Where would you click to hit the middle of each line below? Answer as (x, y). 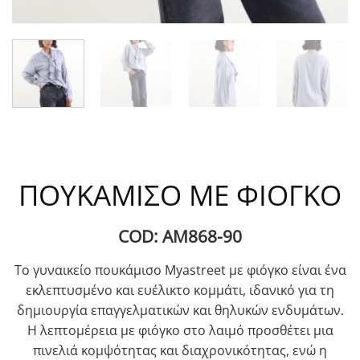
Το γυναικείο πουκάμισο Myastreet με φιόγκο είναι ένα (180, 270)
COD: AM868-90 (180, 237)
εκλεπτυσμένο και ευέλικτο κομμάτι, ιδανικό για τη (180, 290)
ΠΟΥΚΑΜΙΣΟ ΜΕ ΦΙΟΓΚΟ (180, 194)
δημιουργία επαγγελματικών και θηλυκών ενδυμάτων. (180, 310)
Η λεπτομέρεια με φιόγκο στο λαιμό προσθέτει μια (180, 330)
